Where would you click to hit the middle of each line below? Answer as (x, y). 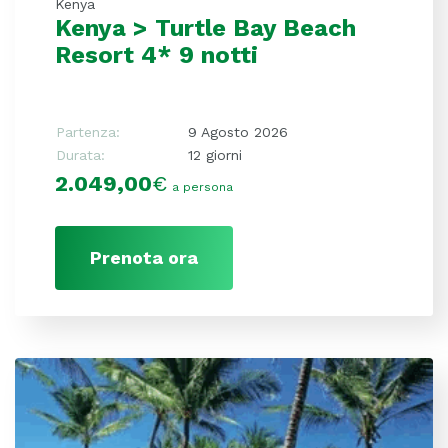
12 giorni (215, 155)
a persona (202, 187)
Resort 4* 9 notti (156, 55)
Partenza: (88, 132)
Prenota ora (144, 258)
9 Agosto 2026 (238, 132)
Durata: (80, 155)
